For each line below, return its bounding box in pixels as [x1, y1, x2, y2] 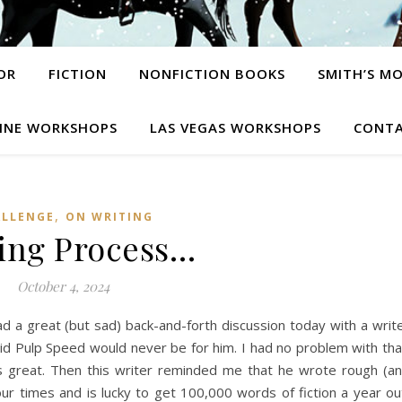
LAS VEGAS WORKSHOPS [149, 118, 321, 136]
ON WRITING [65, 209, 153, 224]
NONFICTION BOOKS [138, 65, 285, 83]
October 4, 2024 [17, 277, 109, 295]
